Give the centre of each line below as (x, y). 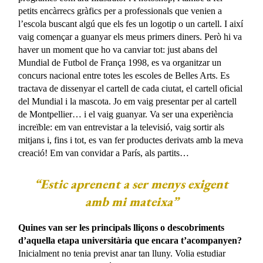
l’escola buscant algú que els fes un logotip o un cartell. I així (131, 23)
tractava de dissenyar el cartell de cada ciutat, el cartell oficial (131, 88)
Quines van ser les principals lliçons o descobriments (122, 227)
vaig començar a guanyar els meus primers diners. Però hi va (130, 36)
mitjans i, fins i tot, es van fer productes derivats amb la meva (131, 140)
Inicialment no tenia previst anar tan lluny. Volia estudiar (122, 253)
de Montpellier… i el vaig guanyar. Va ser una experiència (126, 114)
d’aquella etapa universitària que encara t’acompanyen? (130, 240)
